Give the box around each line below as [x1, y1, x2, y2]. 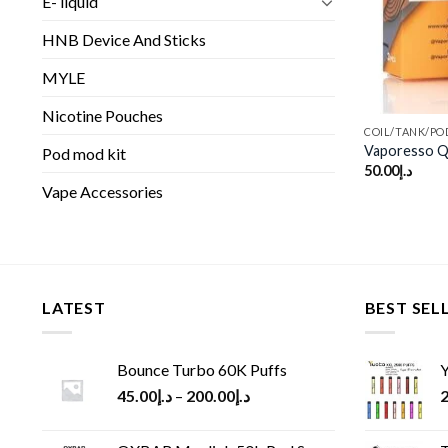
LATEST [42, 298, 106, 318]
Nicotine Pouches [42, 106, 163, 126]
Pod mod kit [42, 144, 126, 164]
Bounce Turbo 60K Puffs [117, 360, 287, 379]
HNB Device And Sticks [42, 30, 206, 50]
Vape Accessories [42, 182, 163, 202]
